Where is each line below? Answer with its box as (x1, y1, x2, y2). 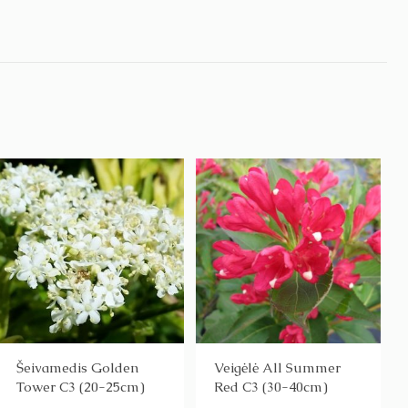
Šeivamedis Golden (16, 359, 139, 377)
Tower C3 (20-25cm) (16, 378, 146, 396)
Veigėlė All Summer (213, 359, 341, 377)
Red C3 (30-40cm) (213, 378, 328, 396)
